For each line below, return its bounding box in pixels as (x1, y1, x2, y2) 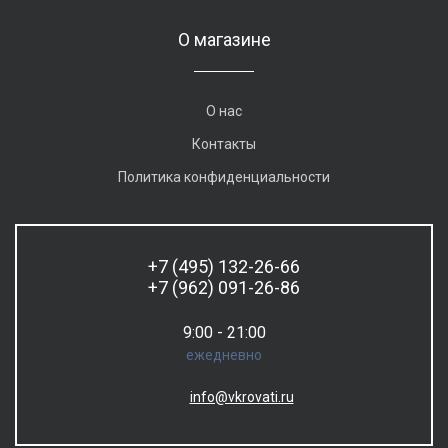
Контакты (192, 136, 256, 152)
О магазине (177, 29, 271, 50)
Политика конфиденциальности (118, 169, 330, 185)
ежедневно (186, 347, 262, 363)
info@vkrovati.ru (189, 389, 294, 405)
